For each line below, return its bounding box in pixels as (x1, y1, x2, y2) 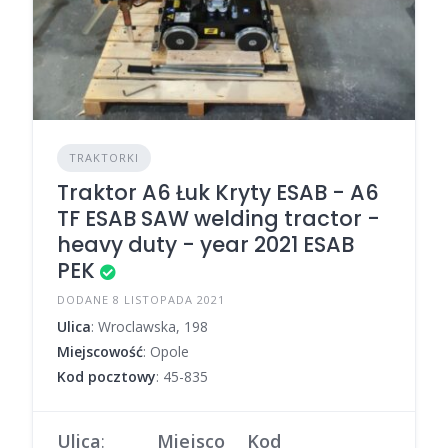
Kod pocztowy (57, 366, 156, 386)
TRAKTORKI (69, 149, 139, 165)
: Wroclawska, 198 (91, 316, 208, 336)
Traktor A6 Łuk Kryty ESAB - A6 (57, 177, 379, 207)
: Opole (143, 341, 189, 361)
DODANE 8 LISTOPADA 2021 (57, 291, 225, 307)
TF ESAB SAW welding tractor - (57, 203, 380, 233)
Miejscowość (57, 341, 143, 361)
